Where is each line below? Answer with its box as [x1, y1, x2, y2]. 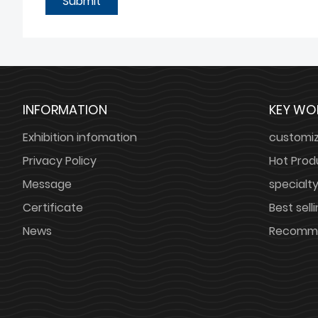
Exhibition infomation [23, 129, 137, 146]
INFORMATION [23, 101, 107, 119]
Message [23, 176, 72, 193]
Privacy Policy [23, 153, 97, 170]
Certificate [23, 199, 83, 216]
